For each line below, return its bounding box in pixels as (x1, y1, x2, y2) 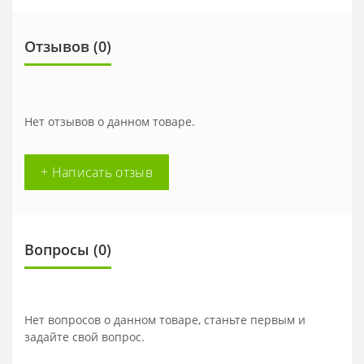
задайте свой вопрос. (24, 328, 145, 344)
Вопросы (24, 239, 89, 259)
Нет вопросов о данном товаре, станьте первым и (24, 311, 305, 327)
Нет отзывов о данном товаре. (24, 113, 195, 129)
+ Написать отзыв (41, 162, 153, 181)
